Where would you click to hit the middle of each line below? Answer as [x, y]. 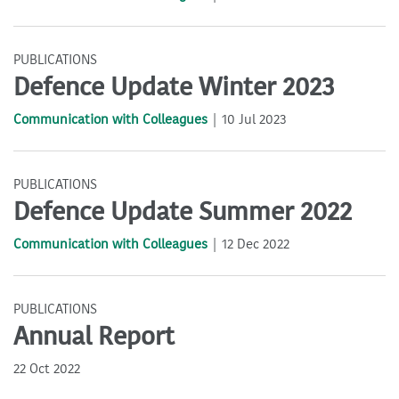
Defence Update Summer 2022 [183, 212]
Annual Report [94, 337]
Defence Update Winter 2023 [174, 88]
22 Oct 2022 [47, 369]
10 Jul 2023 [254, 120]
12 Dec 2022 [256, 244]
